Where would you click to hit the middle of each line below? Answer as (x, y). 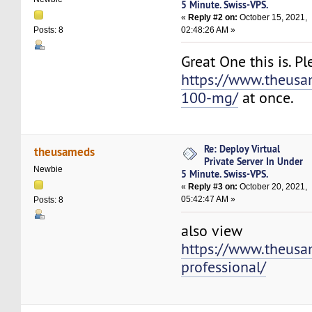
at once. (266, 97)
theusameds (64, 151)
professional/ (224, 267)
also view (212, 231)
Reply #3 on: (213, 187)
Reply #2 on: (213, 17)
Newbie (48, 169)
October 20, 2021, (273, 187)
